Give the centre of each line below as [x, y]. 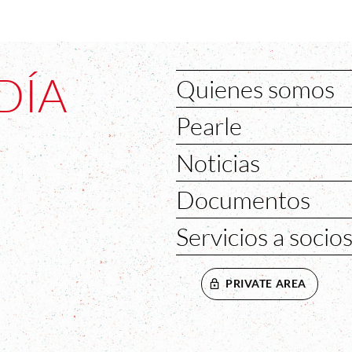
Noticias [218, 163]
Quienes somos [255, 89]
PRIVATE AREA [266, 284]
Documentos [243, 200]
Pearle [209, 126]
